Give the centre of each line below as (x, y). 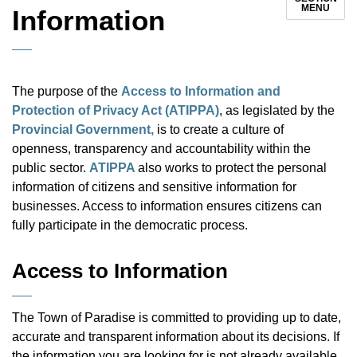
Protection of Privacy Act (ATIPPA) (116, 110)
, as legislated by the (277, 110)
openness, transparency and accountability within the (161, 149)
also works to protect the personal (232, 168)
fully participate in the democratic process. (130, 225)
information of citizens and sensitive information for (154, 187)
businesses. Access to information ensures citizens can (167, 206)
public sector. (51, 168)
